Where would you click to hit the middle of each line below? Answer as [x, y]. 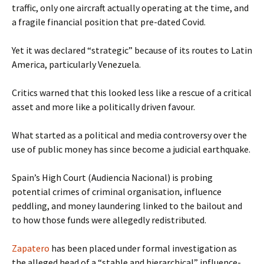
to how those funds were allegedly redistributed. [109, 220]
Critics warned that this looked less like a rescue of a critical [132, 93]
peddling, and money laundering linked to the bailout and [127, 206]
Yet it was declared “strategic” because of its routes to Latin [132, 50]
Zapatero [31, 248]
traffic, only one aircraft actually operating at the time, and [130, 8]
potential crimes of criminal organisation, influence [117, 192]
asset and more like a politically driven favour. [103, 107]
